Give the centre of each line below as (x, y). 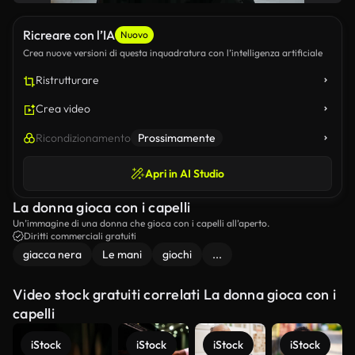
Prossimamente (177, 138)
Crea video (63, 109)
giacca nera (52, 254)
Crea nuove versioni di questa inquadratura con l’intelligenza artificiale (173, 53)
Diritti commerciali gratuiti (80, 236)
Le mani (122, 254)
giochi (177, 254)
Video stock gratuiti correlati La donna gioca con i (174, 294)
